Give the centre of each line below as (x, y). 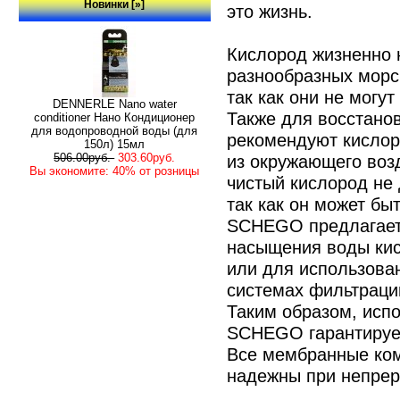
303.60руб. (147, 157)
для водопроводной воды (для (115, 130)
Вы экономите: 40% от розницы (115, 171)
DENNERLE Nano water (114, 104)
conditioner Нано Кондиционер (115, 117)
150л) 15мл (115, 144)
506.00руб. (84, 157)
